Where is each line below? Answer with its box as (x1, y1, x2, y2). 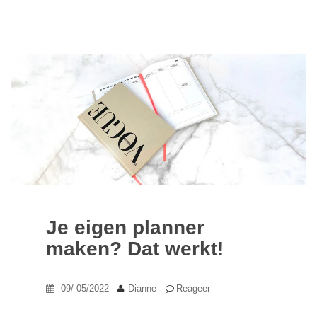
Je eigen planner (46, 217, 204, 239)
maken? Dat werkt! (46, 238, 224, 260)
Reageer (176, 283, 210, 294)
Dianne (128, 283, 156, 294)
